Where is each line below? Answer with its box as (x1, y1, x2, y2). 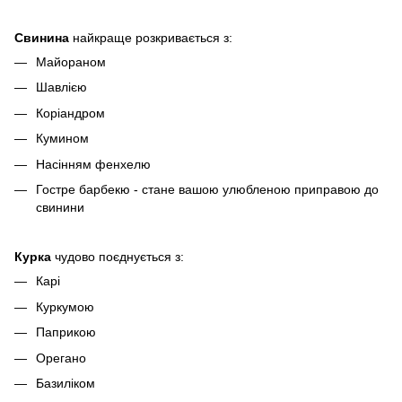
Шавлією (36, 80, 87, 95)
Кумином (36, 131, 89, 146)
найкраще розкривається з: (69, 31, 232, 46)
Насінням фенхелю (36, 156, 151, 171)
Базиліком (36, 375, 95, 390)
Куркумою (36, 299, 94, 314)
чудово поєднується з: (51, 249, 184, 265)
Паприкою (36, 325, 96, 340)
